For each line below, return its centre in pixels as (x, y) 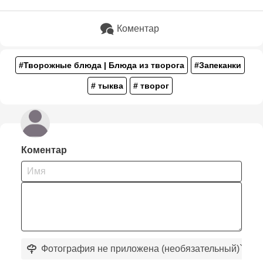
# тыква (107, 85)
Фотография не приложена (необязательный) (140, 248)
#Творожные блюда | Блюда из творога (102, 65)
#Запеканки (218, 65)
